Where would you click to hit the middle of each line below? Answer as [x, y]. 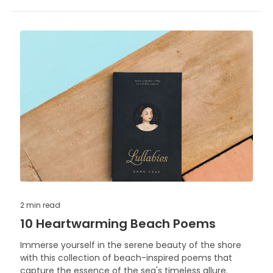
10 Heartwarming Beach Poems [118, 223]
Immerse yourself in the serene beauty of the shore [131, 245]
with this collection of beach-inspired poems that [126, 257]
